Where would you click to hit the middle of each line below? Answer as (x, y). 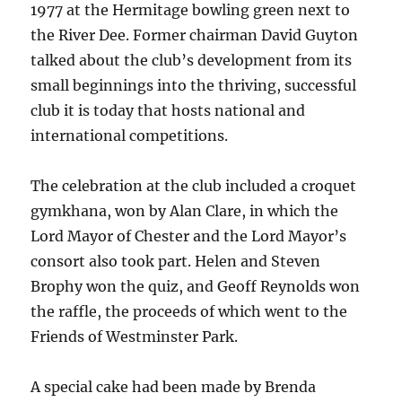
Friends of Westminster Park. (135, 337)
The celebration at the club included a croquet (194, 186)
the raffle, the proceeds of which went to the (189, 312)
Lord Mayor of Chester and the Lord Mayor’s (189, 236)
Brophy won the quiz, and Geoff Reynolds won (196, 287)
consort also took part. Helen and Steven (176, 262)
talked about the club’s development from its (192, 61)
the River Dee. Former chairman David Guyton (195, 35)
